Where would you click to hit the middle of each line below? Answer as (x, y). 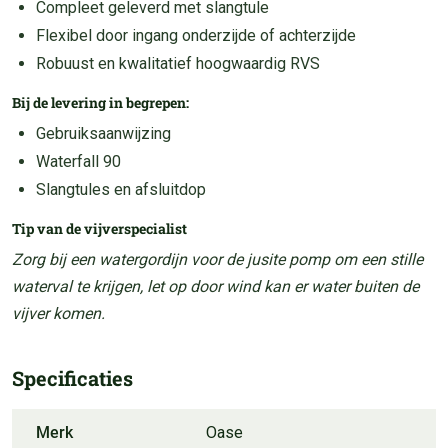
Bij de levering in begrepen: (100, 102)
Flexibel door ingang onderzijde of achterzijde (196, 35)
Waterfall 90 (78, 161)
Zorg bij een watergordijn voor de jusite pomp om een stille (217, 259)
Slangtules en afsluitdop (121, 189)
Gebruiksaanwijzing (103, 133)
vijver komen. (58, 313)
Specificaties (72, 377)
